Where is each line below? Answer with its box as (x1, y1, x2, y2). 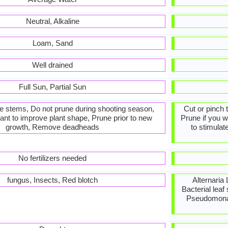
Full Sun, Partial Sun (19, 82, 86, 91)
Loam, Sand (32, 39, 73, 47)
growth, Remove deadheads (6, 123, 99, 131)
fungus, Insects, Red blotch (7, 176, 98, 184)
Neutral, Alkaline (25, 17, 79, 25)
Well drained (32, 61, 73, 69)
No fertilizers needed (18, 154, 87, 162)
